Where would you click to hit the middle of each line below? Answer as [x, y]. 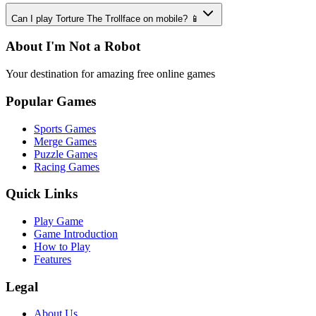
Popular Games [51, 101]
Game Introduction [76, 234]
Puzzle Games [66, 154]
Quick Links [42, 194]
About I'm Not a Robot [73, 47]
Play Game [59, 221]
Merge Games [65, 141]
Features [53, 259]
